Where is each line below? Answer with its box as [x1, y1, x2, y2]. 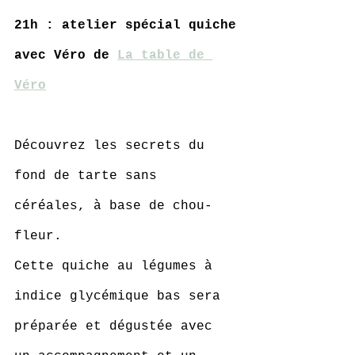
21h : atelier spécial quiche [14, 18, 236, 32]
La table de [117, 48, 212, 63]
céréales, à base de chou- [14, 199, 212, 213]
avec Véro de [14, 48, 117, 63]
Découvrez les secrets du [14, 139, 212, 153]
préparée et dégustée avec [14, 319, 220, 334]
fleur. [14, 229, 62, 243]
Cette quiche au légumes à [14, 259, 220, 273]
